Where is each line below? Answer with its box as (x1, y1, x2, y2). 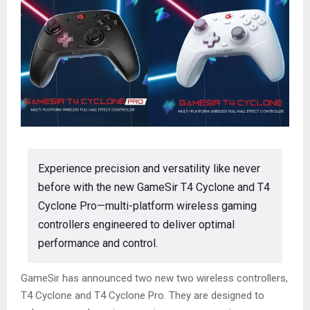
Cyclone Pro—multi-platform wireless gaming (38, 199, 257, 212)
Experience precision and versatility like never (38, 162, 260, 175)
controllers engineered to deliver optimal (38, 218, 235, 231)
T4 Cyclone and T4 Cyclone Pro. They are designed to (21, 289, 264, 302)
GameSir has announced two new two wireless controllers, (21, 272, 288, 284)
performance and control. (38, 237, 158, 250)
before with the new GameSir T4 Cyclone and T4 (38, 181, 270, 194)
